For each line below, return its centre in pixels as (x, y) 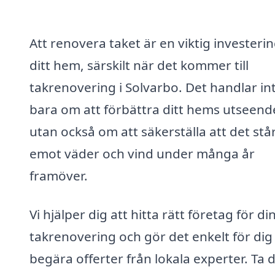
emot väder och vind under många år (142, 153)
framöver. (59, 175)
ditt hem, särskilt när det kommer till (139, 65)
